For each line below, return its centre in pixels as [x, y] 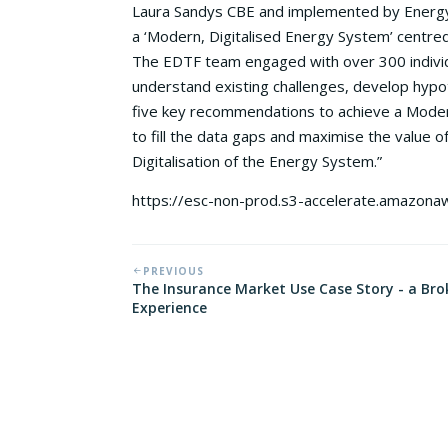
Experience [169, 307]
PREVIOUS [173, 271]
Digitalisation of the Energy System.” [257, 161]
